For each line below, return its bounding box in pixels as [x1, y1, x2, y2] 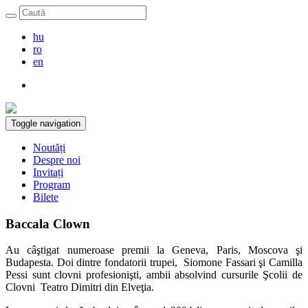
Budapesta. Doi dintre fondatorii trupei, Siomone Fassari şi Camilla [5, 256, 302, 269]
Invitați [33, 166, 63, 178]
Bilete [33, 191, 58, 203]
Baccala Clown [5, 216, 90, 231]
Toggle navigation [11, 118, 80, 129]
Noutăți [33, 142, 65, 153]
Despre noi [33, 154, 80, 166]
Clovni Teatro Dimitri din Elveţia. [5, 281, 154, 294]
